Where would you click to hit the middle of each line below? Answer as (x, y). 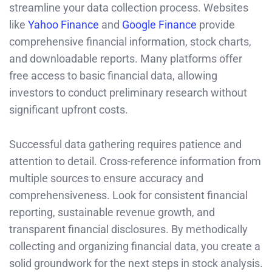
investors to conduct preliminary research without (128, 92)
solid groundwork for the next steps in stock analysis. (136, 263)
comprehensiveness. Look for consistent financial (128, 195)
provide (216, 24)
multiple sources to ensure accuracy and (106, 178)
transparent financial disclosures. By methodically (128, 229)
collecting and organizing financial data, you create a (135, 246)
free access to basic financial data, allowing (113, 75)
